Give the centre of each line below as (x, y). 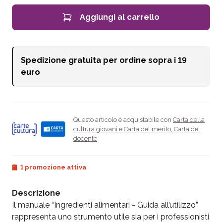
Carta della (189, 120)
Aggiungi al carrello (120, 17)
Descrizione (36, 193)
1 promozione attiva (53, 167)
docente (85, 139)
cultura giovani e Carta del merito (122, 129)
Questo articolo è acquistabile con (123, 120)
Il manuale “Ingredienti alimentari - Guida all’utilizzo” (105, 205)
